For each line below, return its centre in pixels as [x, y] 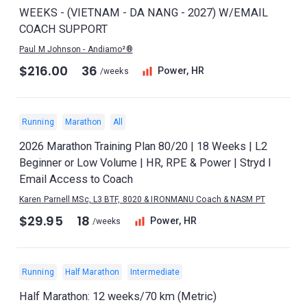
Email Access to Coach [76, 179]
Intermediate [155, 272]
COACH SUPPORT [63, 29]
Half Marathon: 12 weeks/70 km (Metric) [118, 296]
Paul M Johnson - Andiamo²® [76, 49]
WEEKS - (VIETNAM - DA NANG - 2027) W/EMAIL [144, 13]
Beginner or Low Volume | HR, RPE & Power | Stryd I [145, 163]
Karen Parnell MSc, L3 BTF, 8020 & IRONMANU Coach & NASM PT [142, 199]
